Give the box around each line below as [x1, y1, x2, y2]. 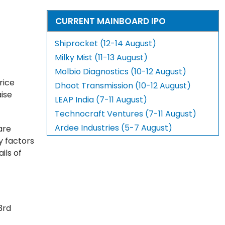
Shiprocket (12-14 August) [55, 38, 157, 50]
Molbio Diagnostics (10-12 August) [55, 66, 187, 78]
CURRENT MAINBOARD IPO [55, 15, 166, 28]
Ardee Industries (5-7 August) [55, 122, 173, 134]
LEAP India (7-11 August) [55, 94, 148, 106]
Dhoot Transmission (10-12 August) [55, 80, 191, 92]
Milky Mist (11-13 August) [55, 52, 148, 64]
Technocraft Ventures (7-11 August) [55, 108, 197, 120]
